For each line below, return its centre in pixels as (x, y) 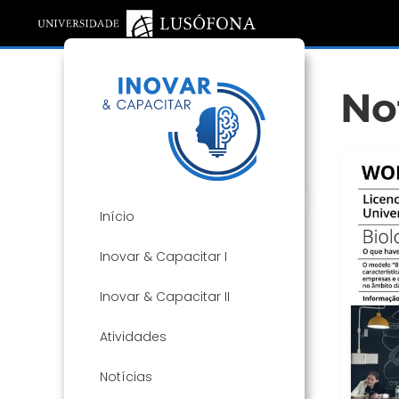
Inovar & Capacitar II (165, 297)
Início (117, 217)
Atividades (133, 337)
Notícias (126, 377)
